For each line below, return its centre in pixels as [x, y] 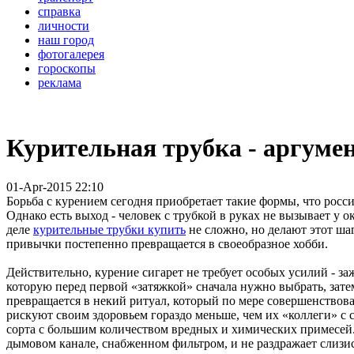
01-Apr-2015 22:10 [55, 186]
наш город [66, 40]
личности [64, 26]
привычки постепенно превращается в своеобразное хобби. [167, 243]
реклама [60, 83]
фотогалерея [71, 54]
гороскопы [67, 68]
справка [59, 11]
